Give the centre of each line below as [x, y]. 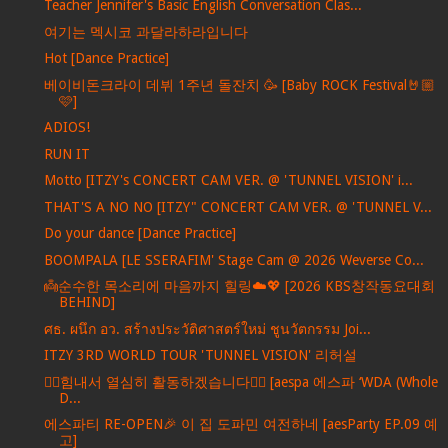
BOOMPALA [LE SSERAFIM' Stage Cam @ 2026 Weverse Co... [233, 259]
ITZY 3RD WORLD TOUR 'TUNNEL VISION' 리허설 [200, 355]
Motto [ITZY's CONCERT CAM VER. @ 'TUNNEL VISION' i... [228, 180]
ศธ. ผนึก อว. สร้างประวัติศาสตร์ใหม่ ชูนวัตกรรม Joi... [207, 328]
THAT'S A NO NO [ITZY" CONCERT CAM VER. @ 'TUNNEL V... [237, 206]
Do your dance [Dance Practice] [139, 233]
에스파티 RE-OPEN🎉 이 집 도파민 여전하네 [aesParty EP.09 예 [240, 424]
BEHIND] [86, 302]
